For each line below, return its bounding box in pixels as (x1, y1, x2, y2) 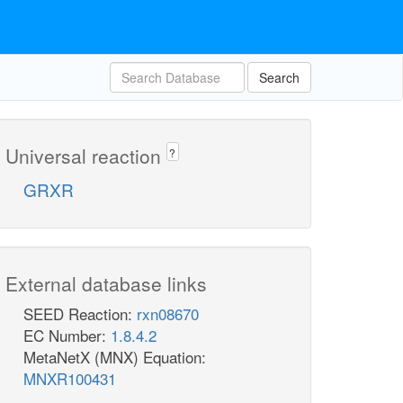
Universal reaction (5, 142, 166, 169)
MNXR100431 (23, 367, 116, 390)
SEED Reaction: (23, 302, 137, 326)
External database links (5, 270, 207, 298)
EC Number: (23, 324, 111, 347)
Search (259, 68, 300, 86)
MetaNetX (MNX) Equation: (23, 345, 206, 369)
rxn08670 (137, 302, 199, 326)
